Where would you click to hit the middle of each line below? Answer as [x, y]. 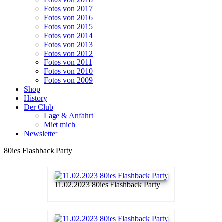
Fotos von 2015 [68, 26]
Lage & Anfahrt [68, 115]
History [35, 98]
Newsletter [41, 133]
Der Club [38, 107]
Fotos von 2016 [68, 17]
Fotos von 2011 [68, 62]
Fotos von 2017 [68, 8]
